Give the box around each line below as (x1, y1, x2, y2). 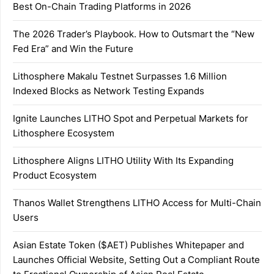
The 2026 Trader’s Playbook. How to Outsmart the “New (13, 28, 254, 40)
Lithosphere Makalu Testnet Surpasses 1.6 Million (13, 70, 227, 82)
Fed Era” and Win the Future (13, 42, 133, 54)
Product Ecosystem (13, 169, 97, 181)
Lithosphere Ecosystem (13, 127, 114, 139)
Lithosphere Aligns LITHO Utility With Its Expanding (13, 154, 234, 166)
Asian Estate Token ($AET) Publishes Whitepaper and (13, 239, 244, 251)
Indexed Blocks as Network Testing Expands (13, 84, 204, 97)
